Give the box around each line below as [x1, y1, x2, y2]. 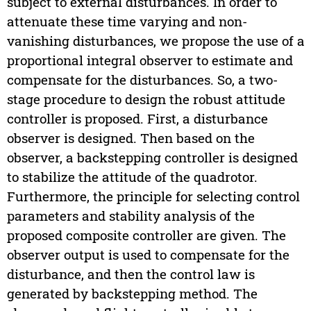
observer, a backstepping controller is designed [6, 149, 298, 167]
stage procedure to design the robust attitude [6, 90, 285, 108]
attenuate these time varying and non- [6, 12, 247, 31]
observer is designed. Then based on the [6, 129, 255, 147]
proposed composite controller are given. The [6, 226, 286, 244]
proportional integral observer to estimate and [6, 51, 293, 69]
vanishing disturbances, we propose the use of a [6, 32, 305, 50]
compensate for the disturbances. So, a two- [6, 71, 278, 89]
